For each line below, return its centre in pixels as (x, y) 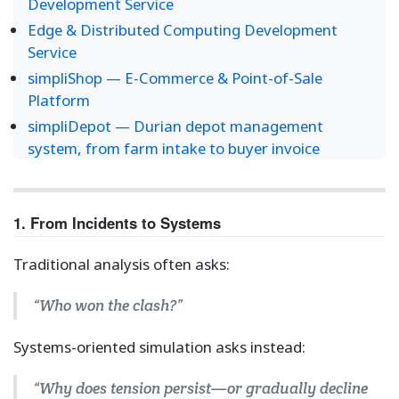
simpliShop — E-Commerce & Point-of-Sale (175, 78)
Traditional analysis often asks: (122, 264)
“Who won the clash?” (107, 305)
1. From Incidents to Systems (117, 222)
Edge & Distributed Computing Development (183, 30)
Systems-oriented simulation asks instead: (159, 346)
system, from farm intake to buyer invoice (174, 149)
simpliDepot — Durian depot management (175, 126)
